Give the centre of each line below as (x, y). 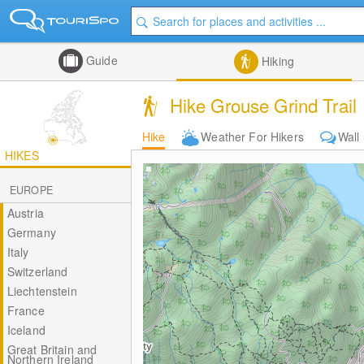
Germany (31, 232)
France (26, 310)
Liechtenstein (42, 291)
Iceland (26, 330)
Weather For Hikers (252, 136)
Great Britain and (52, 349)
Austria (25, 213)
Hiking (276, 61)
